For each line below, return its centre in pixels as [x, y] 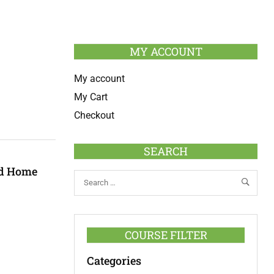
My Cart [91, 97]
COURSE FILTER [166, 235]
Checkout [94, 115]
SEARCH [166, 151]
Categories [114, 260]
